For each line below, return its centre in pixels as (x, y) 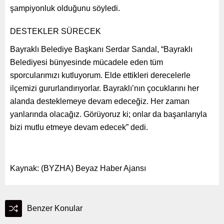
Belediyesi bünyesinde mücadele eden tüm (86, 62)
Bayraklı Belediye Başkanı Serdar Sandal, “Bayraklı (101, 49)
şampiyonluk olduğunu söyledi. (65, 8)
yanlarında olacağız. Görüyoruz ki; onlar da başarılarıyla (108, 114)
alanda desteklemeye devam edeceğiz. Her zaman (100, 101)
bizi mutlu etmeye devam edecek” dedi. (79, 127)
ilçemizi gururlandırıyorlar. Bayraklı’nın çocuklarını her (104, 88)
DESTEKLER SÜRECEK (55, 31)
